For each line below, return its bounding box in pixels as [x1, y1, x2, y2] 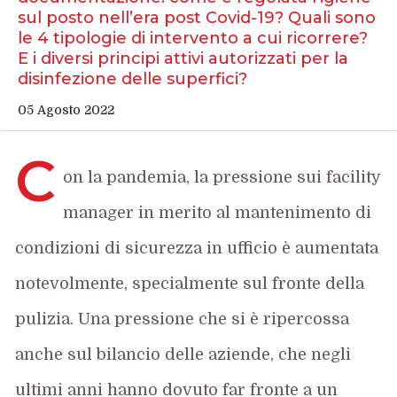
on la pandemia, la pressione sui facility [63, 167, 381, 186]
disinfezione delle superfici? [17, 68, 247, 89]
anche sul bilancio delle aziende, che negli [15, 345, 352, 363]
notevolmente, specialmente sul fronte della [15, 274, 365, 292]
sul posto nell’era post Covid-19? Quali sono [17, 7, 376, 27]
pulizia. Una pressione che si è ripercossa [15, 309, 350, 328]
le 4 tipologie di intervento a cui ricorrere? [17, 27, 368, 48]
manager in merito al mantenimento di [63, 203, 372, 222]
